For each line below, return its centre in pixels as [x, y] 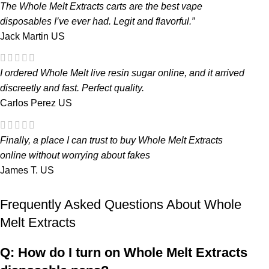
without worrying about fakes [88, 155]
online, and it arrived [200, 73]
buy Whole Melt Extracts [171, 140]
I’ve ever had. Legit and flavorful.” [123, 21]
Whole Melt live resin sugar [98, 73]
